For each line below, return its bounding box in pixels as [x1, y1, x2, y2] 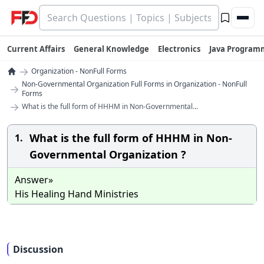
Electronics [158, 44, 200, 54]
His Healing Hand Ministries [15, 187, 138, 200]
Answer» [15, 173, 53, 186]
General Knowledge [74, 44, 149, 54]
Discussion [13, 243, 64, 256]
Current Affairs [7, 44, 65, 54]
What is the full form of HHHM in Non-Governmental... [22, 101, 198, 111]
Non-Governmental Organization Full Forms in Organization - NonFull [22, 79, 247, 89]
